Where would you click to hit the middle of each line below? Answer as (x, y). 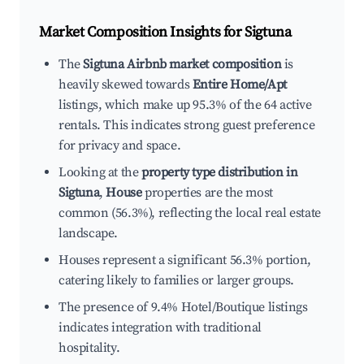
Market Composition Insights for (142, 32)
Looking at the (100, 173)
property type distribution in (220, 173)
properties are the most (207, 193)
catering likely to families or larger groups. (177, 281)
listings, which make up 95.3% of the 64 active (185, 105)
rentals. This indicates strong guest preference (187, 126)
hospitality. (89, 348)
